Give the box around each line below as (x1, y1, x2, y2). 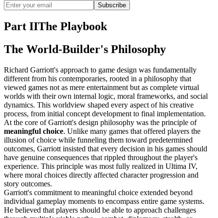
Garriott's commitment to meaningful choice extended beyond (4, 188, 193, 197)
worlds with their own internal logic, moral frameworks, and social (4, 91, 208, 100)
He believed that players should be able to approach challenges (4, 205, 196, 214)
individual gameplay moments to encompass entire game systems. (4, 197, 204, 205)
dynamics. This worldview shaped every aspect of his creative (4, 100, 194, 109)
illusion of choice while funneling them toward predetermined (4, 135, 193, 144)
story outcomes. (4, 179, 52, 188)
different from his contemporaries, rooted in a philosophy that (4, 74, 191, 83)
